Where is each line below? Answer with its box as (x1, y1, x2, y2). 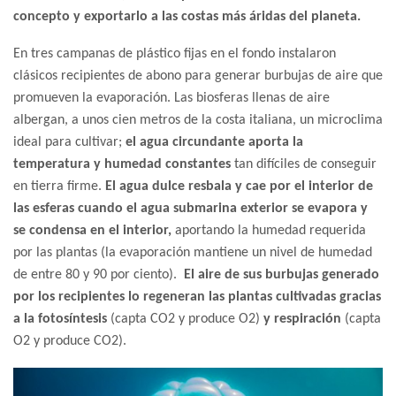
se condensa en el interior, (13, 223, 171, 238)
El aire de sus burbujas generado (180, 267, 379, 282)
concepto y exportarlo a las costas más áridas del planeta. (13, 9, 361, 24)
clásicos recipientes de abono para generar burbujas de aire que (13, 68, 383, 83)
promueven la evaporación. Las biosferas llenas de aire (13, 90, 330, 105)
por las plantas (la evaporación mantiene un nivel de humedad (13, 245, 372, 260)
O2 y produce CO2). (13, 333, 126, 348)
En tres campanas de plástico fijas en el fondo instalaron (13, 46, 336, 61)
